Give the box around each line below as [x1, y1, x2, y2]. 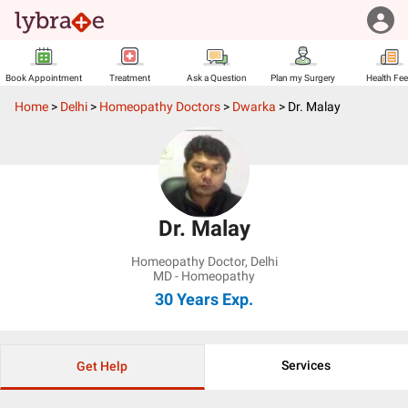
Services [281, 358, 331, 372]
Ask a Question [186, 73, 247, 83]
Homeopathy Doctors [99, 99, 220, 114]
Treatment [109, 73, 150, 83]
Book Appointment [5, 73, 82, 83]
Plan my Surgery [270, 73, 335, 83]
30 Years [155, 290, 219, 309]
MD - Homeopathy [153, 269, 255, 283]
